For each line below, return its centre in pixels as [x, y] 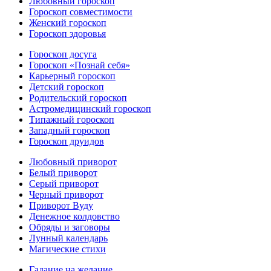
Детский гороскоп [67, 87]
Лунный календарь [68, 238]
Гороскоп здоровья [67, 33]
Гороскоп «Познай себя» [80, 65]
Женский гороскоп [68, 22]
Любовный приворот [73, 162]
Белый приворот [63, 172]
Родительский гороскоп [78, 97]
